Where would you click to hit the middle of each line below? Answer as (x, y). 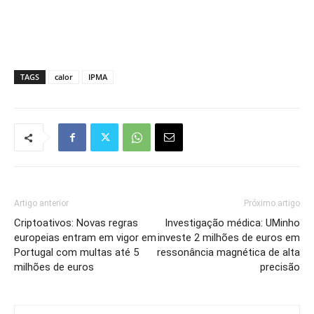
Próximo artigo (272, 203)
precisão (280, 267)
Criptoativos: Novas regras (76, 223)
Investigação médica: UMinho (232, 223)
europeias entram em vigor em (85, 238)
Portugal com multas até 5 (76, 252)
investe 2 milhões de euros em (229, 238)
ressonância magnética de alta (228, 252)
